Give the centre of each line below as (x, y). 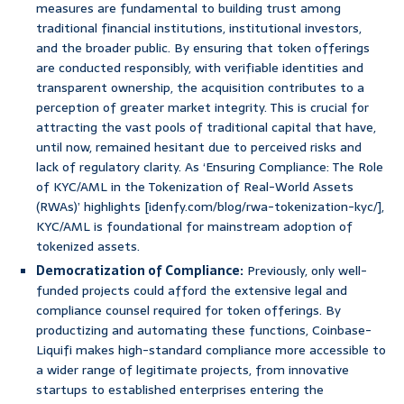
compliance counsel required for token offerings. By (188, 311)
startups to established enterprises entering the (180, 390)
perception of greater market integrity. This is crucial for (202, 108)
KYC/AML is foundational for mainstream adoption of (194, 227)
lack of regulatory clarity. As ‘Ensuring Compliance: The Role (210, 167)
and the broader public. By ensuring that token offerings (203, 48)
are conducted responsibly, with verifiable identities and (200, 68)
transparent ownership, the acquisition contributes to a (200, 88)
